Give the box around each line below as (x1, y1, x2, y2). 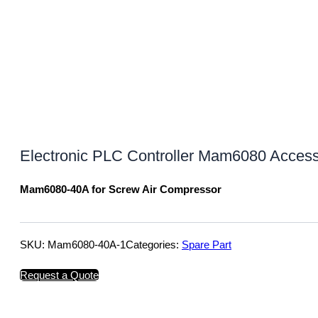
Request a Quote (20, 269, 99, 282)
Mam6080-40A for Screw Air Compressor (20, 183, 221, 196)
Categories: (126, 238, 182, 251)
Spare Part (182, 238, 231, 251)
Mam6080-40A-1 (48, 238, 126, 251)
